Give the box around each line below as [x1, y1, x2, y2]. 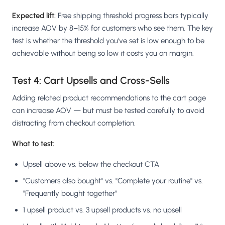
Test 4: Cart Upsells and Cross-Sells [12, 74, 170, 86]
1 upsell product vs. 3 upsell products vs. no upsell [23, 205, 182, 214]
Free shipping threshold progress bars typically [56, 11, 208, 20]
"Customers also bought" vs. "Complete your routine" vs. [23, 176, 203, 185]
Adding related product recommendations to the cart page [12, 93, 206, 102]
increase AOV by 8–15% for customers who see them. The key [12, 23, 213, 33]
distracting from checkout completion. [12, 118, 136, 128]
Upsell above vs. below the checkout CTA [23, 159, 159, 169]
